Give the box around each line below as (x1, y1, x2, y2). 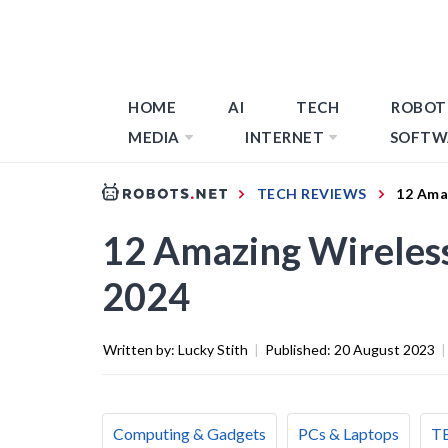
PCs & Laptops (298, 423, 399, 443)
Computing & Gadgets (113, 423, 266, 443)
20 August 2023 (334, 340, 435, 358)
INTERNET (245, 128, 324, 146)
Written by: (103, 340, 178, 358)
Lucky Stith (178, 340, 248, 358)
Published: (265, 340, 334, 358)
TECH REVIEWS (256, 184, 367, 202)
